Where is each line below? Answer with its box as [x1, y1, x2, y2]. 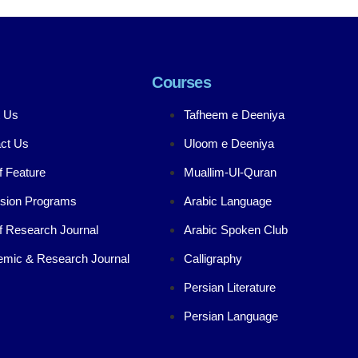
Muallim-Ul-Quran [184, 165, 277, 179]
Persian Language [184, 308, 279, 323]
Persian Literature [184, 280, 276, 294]
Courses [152, 73, 211, 91]
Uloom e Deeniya [184, 136, 275, 150]
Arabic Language [184, 193, 272, 208]
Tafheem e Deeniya [184, 107, 285, 121]
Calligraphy [184, 251, 243, 265]
